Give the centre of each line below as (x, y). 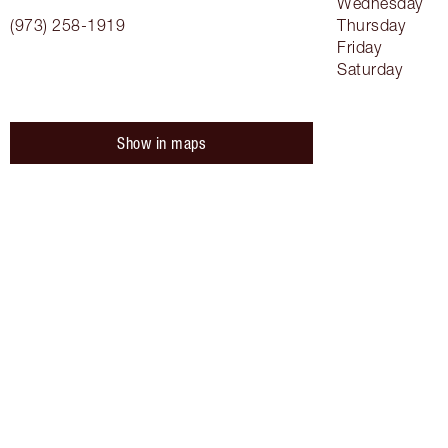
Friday (359, 47)
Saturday (369, 69)
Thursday (371, 25)
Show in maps (161, 143)
